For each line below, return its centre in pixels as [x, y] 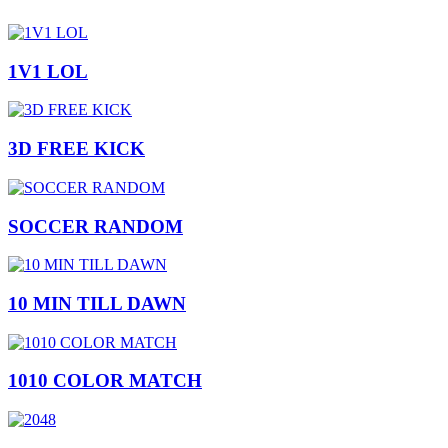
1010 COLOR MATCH [105, 381]
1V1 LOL [48, 71]
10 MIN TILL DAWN [97, 304]
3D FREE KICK [76, 149]
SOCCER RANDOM [95, 226]
